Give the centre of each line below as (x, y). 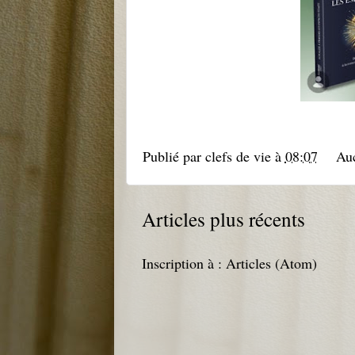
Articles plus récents (223, 219)
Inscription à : (183, 263)
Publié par (174, 156)
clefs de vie (238, 156)
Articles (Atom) (271, 263)
